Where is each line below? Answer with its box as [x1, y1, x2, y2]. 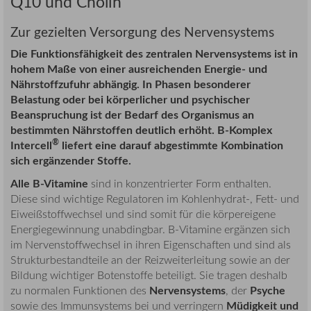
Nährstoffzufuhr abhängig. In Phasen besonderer [10, 76, 251, 92]
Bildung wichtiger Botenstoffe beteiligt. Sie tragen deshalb [10, 267, 287, 283]
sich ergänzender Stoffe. [10, 152, 131, 169]
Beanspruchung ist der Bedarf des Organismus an [10, 106, 254, 123]
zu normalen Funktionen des [10, 282, 149, 298]
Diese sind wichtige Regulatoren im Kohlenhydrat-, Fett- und [10, 190, 299, 206]
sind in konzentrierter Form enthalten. [88, 175, 271, 191]
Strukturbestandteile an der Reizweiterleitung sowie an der [10, 251, 290, 267]
